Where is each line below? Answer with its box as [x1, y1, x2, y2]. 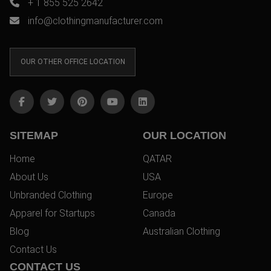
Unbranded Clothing [10, 189, 92, 201]
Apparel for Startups [10, 207, 95, 219]
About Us [10, 171, 48, 183]
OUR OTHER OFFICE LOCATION [20, 57, 125, 67]
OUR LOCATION [143, 129, 226, 142]
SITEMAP [10, 129, 58, 142]
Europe [143, 189, 173, 201]
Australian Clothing [143, 225, 220, 237]
